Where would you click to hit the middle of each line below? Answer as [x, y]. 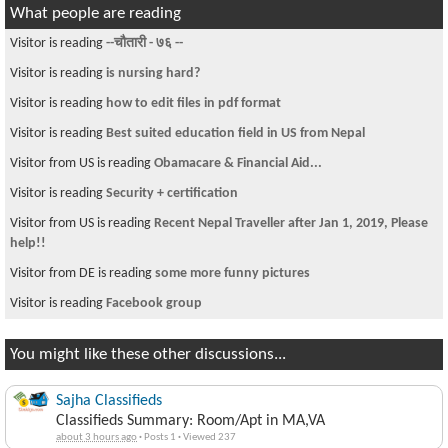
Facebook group [154, 303]
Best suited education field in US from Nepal [235, 133]
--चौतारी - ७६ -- [144, 43]
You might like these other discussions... [148, 354]
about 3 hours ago [96, 437]
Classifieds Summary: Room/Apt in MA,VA [190, 421]
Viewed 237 [208, 437]
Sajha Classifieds [109, 401]
